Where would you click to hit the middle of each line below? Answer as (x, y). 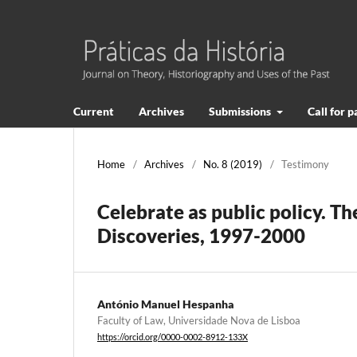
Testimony (305, 164)
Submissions (241, 111)
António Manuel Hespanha (166, 304)
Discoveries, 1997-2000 (201, 235)
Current (94, 111)
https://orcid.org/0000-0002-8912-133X (173, 337)
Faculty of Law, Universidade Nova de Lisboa (199, 320)
